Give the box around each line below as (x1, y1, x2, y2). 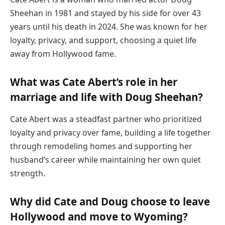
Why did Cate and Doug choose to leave (10, 194, 210, 209)
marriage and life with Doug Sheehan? (10, 90, 203, 104)
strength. (10, 167, 45, 179)
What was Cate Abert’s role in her (10, 75, 177, 89)
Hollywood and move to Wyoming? (10, 209, 188, 224)
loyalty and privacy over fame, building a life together (10, 127, 211, 138)
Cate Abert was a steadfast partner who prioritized (10, 113, 202, 125)
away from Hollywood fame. (10, 48, 116, 59)
